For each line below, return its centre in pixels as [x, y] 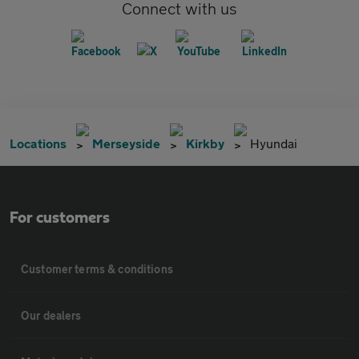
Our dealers [51, 315]
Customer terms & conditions [97, 268]
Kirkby [205, 143]
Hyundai [274, 143]
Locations [38, 143]
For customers [60, 218]
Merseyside [126, 143]
